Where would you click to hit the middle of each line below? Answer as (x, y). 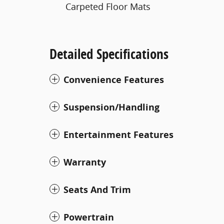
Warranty (85, 162)
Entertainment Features (118, 135)
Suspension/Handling (111, 107)
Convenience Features (114, 80)
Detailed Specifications (109, 54)
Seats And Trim (97, 190)
